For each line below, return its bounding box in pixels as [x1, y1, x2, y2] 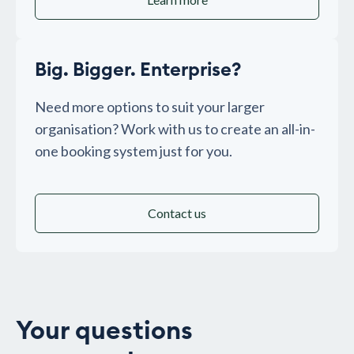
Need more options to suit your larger [35, 98, 265, 116]
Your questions [16, 318, 193, 345]
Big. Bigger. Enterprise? [35, 61, 241, 81]
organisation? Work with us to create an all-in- [35, 120, 315, 138]
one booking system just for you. [35, 142, 232, 160]
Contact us [148, 205, 206, 221]
